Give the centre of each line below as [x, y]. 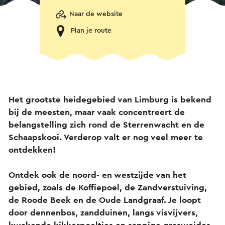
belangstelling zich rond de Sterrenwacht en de [106, 125]
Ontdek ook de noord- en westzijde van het [97, 175]
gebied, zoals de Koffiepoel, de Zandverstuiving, [108, 187]
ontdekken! [33, 150]
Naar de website [96, 14]
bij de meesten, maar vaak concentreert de [97, 112]
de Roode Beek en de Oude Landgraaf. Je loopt [105, 200]
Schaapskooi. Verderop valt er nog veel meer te [106, 137]
